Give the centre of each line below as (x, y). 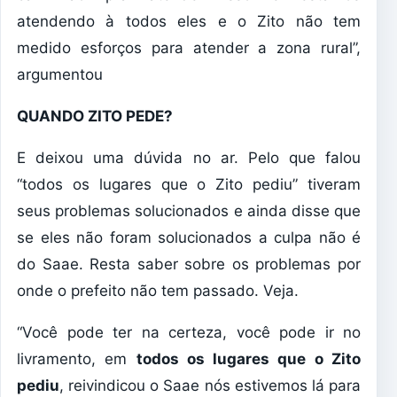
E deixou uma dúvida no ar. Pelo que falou (189, 158)
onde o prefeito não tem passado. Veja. (158, 291)
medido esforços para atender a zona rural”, (189, 48)
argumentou (60, 75)
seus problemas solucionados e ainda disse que (189, 211)
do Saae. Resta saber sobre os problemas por (189, 265)
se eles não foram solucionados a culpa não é (189, 238)
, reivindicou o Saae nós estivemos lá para (210, 386)
